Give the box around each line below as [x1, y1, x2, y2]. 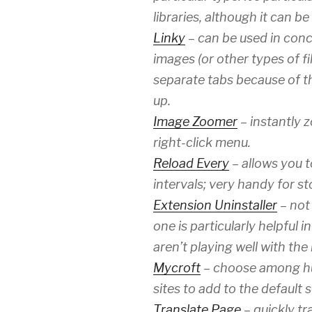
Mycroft [153, 260, 201, 276]
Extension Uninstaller [153, 198, 277, 213]
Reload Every [153, 156, 229, 171]
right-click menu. [153, 135, 251, 150]
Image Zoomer [153, 114, 237, 130]
